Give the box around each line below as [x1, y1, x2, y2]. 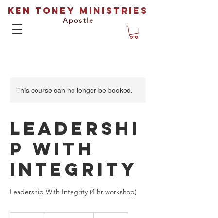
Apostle [63, 16, 94, 25]
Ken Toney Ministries [8, 5, 148, 16]
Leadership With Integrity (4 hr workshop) [10, 187, 137, 196]
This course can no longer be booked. [16, 85, 133, 95]
